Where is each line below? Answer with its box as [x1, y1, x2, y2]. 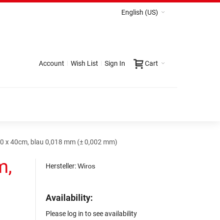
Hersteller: [46, 162, 78, 170]
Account [39, 59, 64, 67]
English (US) [121, 8, 158, 16]
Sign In [105, 59, 125, 67]
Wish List [71, 59, 98, 67]
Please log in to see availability [46, 210, 137, 218]
